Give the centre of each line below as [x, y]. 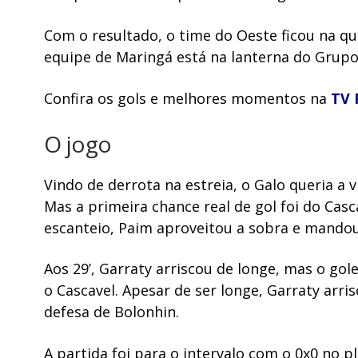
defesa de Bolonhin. [112, 312]
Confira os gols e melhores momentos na [188, 98]
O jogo [78, 143]
